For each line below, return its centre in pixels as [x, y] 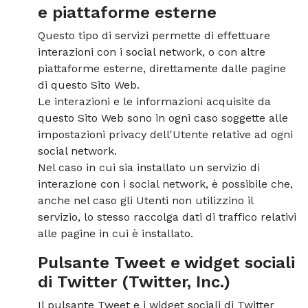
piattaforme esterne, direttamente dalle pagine [162, 68]
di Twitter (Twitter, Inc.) [134, 282]
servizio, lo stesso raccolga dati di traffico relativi [167, 217]
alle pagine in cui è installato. [115, 233]
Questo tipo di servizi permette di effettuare [154, 35]
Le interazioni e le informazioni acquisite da [154, 101]
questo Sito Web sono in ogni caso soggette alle [163, 118]
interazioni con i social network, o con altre [152, 52]
